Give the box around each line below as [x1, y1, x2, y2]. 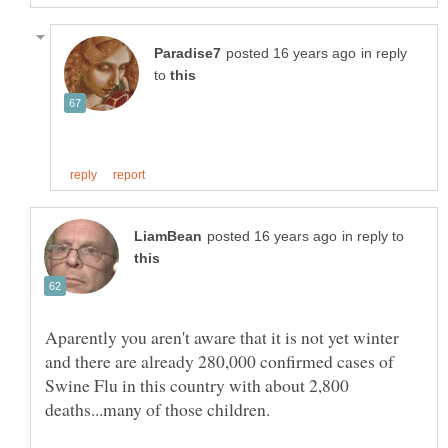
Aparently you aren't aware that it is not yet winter [45, 324, 399, 349]
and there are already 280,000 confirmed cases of [45, 348, 394, 373]
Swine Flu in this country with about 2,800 [45, 372, 349, 397]
